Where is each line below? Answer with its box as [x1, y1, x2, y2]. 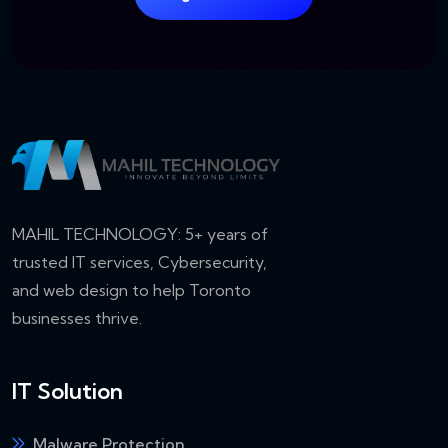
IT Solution [12, 376, 123, 405]
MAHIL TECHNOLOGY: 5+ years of [12, 224, 268, 245]
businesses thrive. [12, 308, 142, 329]
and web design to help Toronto [12, 280, 251, 301]
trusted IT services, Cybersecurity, [12, 252, 267, 273]
